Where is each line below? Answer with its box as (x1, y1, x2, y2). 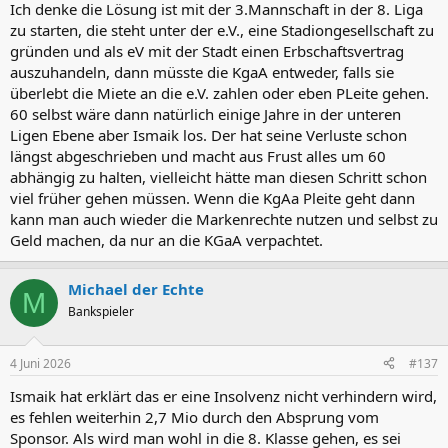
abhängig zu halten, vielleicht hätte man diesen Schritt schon (10, 167, 427, 187)
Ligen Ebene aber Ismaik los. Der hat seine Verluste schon (10, 125, 407, 145)
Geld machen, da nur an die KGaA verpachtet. (10, 230, 323, 250)
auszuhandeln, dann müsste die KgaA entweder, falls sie (10, 62, 394, 82)
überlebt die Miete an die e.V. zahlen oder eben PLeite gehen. (10, 83, 429, 103)
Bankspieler (68, 303, 134, 320)
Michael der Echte (68, 279, 204, 299)
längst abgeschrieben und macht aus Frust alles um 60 (10, 146, 386, 166)
